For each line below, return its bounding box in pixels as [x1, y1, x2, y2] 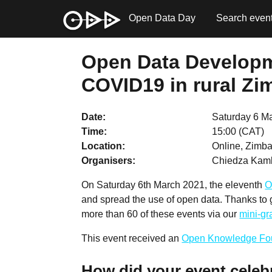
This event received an [81, 233, 182, 243]
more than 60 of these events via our [81, 208, 240, 219]
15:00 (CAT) [212, 126, 265, 137]
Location [81, 140, 123, 151]
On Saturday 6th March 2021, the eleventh [81, 179, 265, 190]
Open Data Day [129, 13, 195, 23]
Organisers [81, 155, 133, 166]
